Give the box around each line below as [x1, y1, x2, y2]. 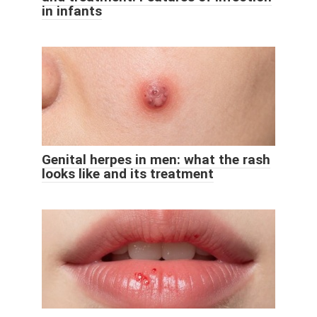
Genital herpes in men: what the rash [42, 151, 270, 168]
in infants [42, 2, 102, 19]
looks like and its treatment [42, 165, 214, 182]
